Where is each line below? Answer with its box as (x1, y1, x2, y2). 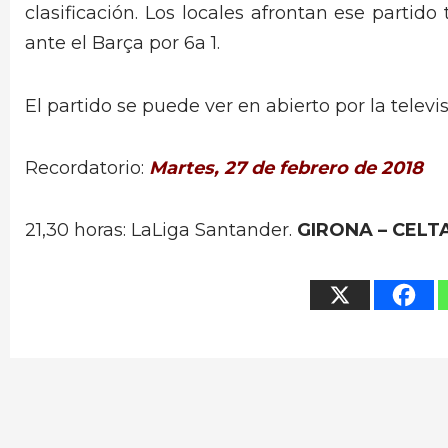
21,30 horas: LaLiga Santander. (25, 219, 297, 242)
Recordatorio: (25, 156, 149, 179)
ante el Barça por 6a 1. (25, 32, 220, 55)
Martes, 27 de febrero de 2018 (149, 156, 423, 179)
